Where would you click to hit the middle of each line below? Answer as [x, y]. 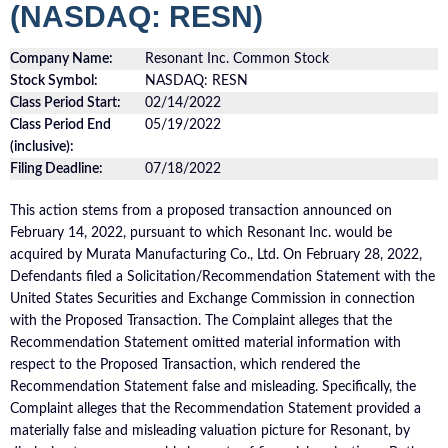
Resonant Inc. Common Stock [237, 58]
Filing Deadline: [56, 168]
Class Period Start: [65, 102]
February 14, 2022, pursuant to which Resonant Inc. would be [201, 232]
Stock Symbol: [54, 80]
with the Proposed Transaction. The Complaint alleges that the [201, 320]
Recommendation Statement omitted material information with [205, 342]
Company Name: [61, 58]
